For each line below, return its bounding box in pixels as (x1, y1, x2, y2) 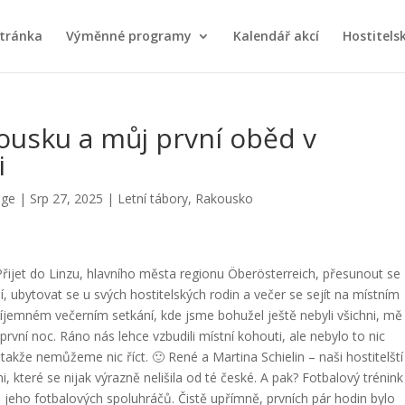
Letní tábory (118, 190, 189, 207)
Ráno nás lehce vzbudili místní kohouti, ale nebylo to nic (60, 326, 386, 344)
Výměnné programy (66, 27, 192, 44)
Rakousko (195, 190, 254, 207)
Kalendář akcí (233, 27, 319, 44)
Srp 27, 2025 (30, 190, 104, 207)
